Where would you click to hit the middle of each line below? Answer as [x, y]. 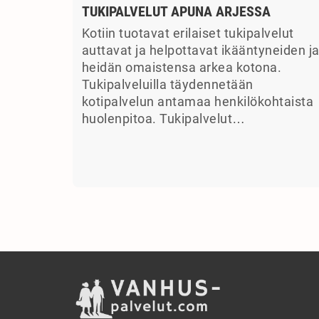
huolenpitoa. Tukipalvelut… [163, 119]
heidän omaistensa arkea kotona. [181, 68]
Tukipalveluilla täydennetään [167, 85]
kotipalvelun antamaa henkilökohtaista [197, 102]
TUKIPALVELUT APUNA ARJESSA [176, 12]
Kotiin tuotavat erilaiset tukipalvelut [188, 34]
